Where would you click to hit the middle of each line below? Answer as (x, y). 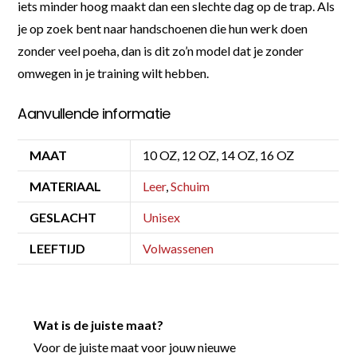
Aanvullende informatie (94, 113)
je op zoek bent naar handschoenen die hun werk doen (163, 28)
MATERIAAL (66, 186)
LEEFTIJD (58, 248)
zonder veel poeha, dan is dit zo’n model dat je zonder (161, 50)
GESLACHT (63, 217)
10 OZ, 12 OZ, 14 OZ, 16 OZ (219, 155)
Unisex (162, 217)
